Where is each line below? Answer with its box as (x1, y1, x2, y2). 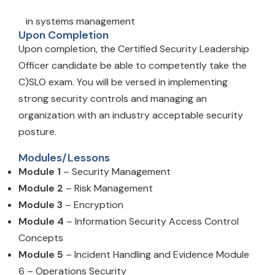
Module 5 (18, 248, 63, 261)
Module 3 (18, 198, 63, 212)
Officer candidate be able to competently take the (18, 59, 247, 72)
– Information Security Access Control (64, 215, 239, 228)
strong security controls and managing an (18, 92, 207, 106)
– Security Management (61, 165, 171, 179)
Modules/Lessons (18, 150, 110, 166)
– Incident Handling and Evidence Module (63, 248, 249, 261)
